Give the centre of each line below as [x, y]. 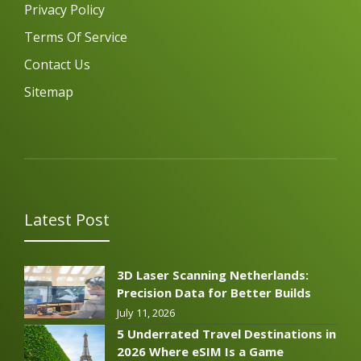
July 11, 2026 [146, 312]
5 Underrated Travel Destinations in [226, 333]
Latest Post [67, 219]
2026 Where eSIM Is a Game [200, 351]
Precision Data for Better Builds [214, 292]
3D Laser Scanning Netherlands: [213, 274]
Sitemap [49, 91]
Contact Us [57, 64]
